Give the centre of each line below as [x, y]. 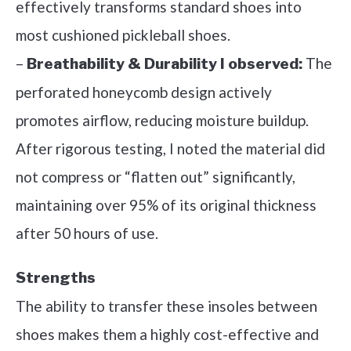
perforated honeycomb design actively [144, 92]
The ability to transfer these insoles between [166, 306]
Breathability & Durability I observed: [165, 64]
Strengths [56, 278]
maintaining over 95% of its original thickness [166, 205]
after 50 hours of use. [87, 233]
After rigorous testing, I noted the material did [170, 149]
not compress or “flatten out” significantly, [156, 177]
